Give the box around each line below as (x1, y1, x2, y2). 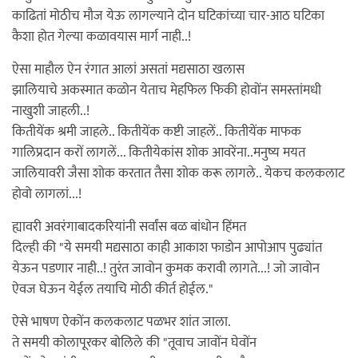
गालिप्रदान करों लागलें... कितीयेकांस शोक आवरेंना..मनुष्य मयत (12, 141, 305, 164)
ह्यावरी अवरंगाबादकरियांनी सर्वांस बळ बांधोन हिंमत (12, 216, 246, 238)
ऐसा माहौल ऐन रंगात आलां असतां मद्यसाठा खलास (12, 58, 245, 81)
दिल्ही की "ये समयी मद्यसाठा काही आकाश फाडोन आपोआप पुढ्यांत (12, 237, 322, 259)
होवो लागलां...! (12, 183, 82, 205)
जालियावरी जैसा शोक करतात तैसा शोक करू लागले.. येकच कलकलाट (12, 162, 344, 185)
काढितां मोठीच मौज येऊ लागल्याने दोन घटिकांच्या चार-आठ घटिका (12, 5, 324, 27)
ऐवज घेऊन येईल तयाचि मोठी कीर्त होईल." (12, 278, 213, 300)
